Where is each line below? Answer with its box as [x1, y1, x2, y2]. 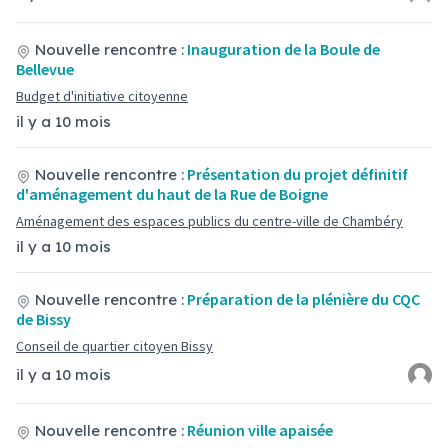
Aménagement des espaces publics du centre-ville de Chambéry [16, 212, 403, 230]
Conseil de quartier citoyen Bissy [16, 337, 213, 355]
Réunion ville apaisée [187, 420, 333, 440]
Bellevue [16, 59, 74, 79]
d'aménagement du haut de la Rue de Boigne [16, 184, 328, 204]
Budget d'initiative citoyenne [16, 87, 188, 105]
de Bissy [16, 309, 71, 329]
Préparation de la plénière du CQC [187, 289, 420, 309]
